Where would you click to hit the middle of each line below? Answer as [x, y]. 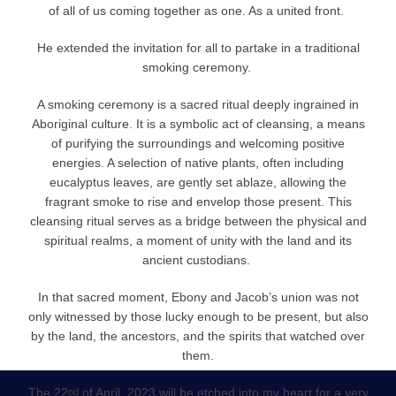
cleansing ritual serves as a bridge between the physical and [198, 221]
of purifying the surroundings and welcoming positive [198, 144]
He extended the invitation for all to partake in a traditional [198, 48]
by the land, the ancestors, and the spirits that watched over [198, 336]
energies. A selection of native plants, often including [198, 163]
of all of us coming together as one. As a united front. [196, 11]
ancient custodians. [196, 260]
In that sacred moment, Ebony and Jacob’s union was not [198, 297]
